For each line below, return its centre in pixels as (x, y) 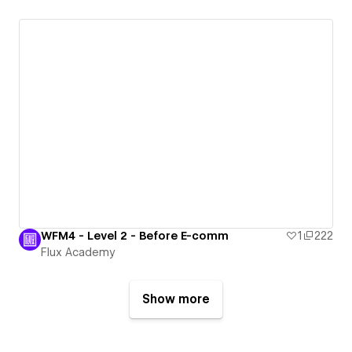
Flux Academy (78, 252)
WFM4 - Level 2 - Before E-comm (135, 235)
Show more (176, 299)
